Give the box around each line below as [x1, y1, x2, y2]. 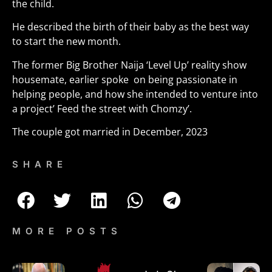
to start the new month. [12, 35, 121, 49]
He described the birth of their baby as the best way [12, 20, 249, 34]
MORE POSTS [12, 225, 122, 237]
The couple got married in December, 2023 [12, 124, 208, 138]
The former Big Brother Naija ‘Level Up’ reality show [12, 58, 246, 72]
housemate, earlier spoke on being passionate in [12, 72, 237, 86]
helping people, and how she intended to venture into [12, 87, 258, 101]
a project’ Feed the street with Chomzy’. [12, 101, 192, 115]
